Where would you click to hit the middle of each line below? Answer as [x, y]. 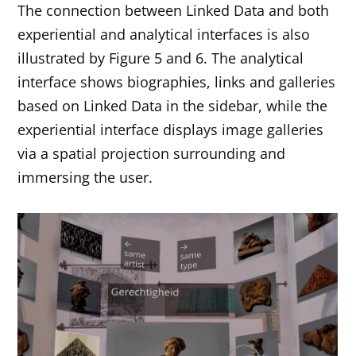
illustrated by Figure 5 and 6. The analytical [161, 58]
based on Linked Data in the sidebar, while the [173, 106]
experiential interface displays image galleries [171, 130]
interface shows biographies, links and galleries [177, 82]
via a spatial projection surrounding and [152, 154]
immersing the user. [85, 178]
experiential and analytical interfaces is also [164, 35]
